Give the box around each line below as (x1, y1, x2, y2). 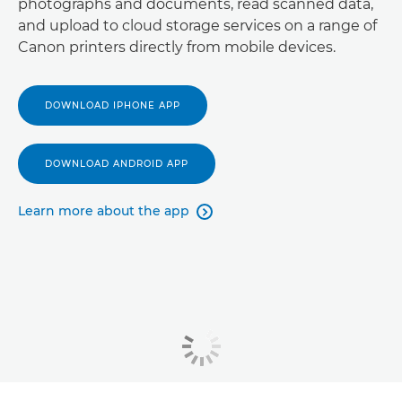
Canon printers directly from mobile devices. (18, 39, 336, 56)
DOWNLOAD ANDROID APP (45, 158, 188, 170)
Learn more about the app (18, 203, 189, 219)
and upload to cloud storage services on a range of (18, 17, 377, 34)
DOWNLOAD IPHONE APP (45, 100, 180, 111)
